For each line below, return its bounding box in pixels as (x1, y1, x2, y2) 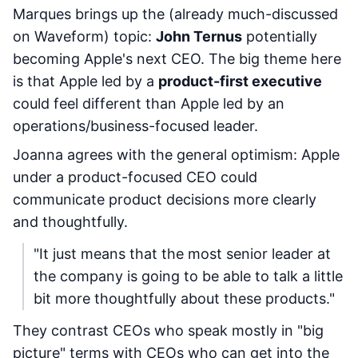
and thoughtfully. (13, 213, 128, 230)
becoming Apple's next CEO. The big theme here (13, 50, 341, 67)
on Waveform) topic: (13, 28, 156, 45)
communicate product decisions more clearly (13, 191, 316, 208)
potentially (242, 28, 317, 45)
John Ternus (156, 28, 242, 45)
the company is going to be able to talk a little (34, 268, 343, 284)
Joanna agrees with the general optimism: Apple (13, 146, 340, 163)
